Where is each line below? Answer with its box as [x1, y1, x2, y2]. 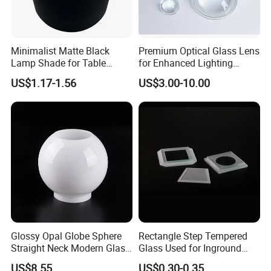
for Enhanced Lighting [138, 56, 233, 70]
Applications [138, 68, 192, 82]
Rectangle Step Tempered [138, 229, 247, 243]
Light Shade [11, 253, 63, 267]
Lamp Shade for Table [11, 56, 106, 70]
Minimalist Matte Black [11, 44, 110, 58]
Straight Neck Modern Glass [11, 241, 131, 255]
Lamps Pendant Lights [11, 68, 108, 82]
